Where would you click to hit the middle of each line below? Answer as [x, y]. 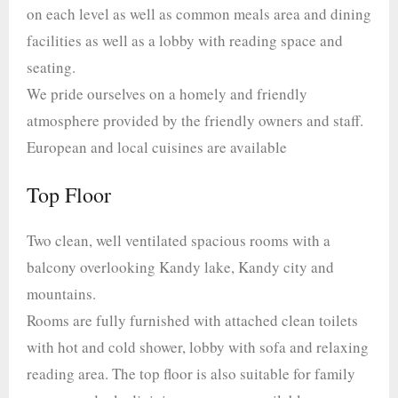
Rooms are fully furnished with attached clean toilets [192, 321]
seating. [51, 67]
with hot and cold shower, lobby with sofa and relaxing [198, 347]
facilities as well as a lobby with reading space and [185, 40]
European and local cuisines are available [157, 147]
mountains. [61, 294]
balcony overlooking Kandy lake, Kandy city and [180, 267]
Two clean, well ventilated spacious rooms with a [179, 241]
